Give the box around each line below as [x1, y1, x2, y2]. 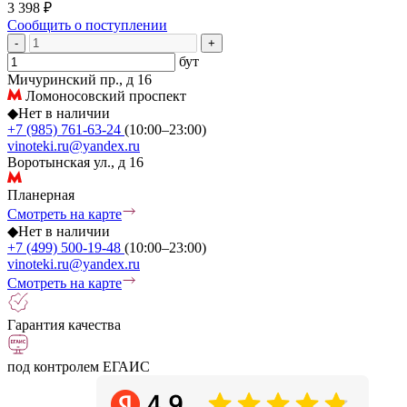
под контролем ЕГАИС [7, 358, 150, 374]
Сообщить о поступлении [7, 16, 167, 33]
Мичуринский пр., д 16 [7, 71, 152, 87]
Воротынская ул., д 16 [7, 154, 144, 170]
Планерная [7, 186, 74, 203]
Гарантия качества [7, 316, 121, 333]
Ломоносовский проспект [22, 87, 186, 104]
